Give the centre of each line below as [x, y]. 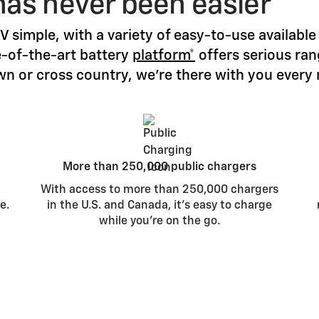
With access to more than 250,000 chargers [159, 190]
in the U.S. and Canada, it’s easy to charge [159, 206]
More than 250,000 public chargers [159, 168]
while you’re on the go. [159, 222]
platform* [164, 56]
